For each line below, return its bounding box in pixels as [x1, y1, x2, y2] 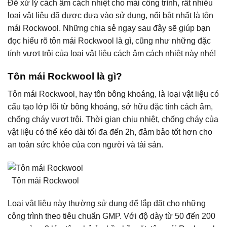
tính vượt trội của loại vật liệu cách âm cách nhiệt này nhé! [8, 49, 216, 58]
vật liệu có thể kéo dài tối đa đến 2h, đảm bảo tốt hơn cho [8, 127, 212, 136]
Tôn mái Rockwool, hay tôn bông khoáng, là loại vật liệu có [8, 89, 219, 98]
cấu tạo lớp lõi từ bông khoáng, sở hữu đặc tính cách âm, [8, 102, 213, 111]
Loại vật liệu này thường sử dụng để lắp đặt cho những [8, 199, 206, 208]
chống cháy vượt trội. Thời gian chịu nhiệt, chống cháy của [8, 115, 218, 124]
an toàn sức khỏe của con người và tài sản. [8, 140, 163, 149]
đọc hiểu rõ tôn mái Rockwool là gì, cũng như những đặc [8, 36, 211, 46]
